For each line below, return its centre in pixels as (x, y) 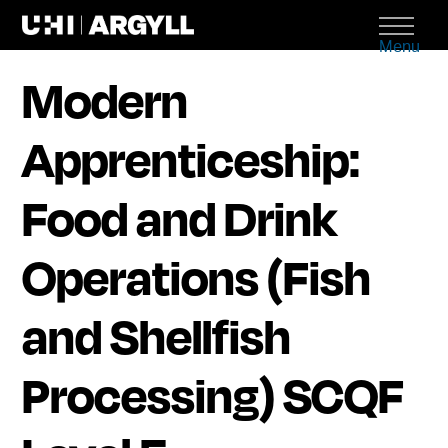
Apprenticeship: (191, 158)
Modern (105, 99)
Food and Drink (180, 217)
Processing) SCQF (213, 394)
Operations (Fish (197, 276)
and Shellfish (157, 335)
